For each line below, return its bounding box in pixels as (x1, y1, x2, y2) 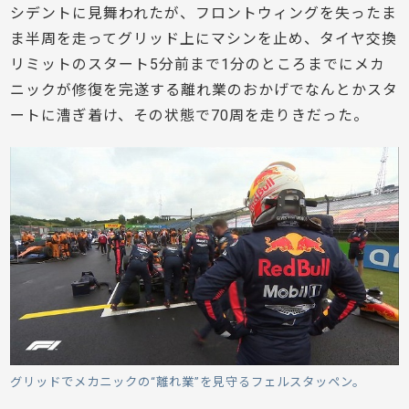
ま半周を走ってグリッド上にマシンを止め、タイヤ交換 (10, 29, 398, 47)
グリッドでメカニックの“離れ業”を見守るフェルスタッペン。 (10, 374, 366, 389)
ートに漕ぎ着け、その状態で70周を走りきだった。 (10, 106, 370, 124)
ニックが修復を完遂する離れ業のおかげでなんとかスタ (10, 80, 399, 99)
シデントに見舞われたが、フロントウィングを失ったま (10, 4, 398, 22)
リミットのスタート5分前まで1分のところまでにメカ (10, 55, 386, 73)
